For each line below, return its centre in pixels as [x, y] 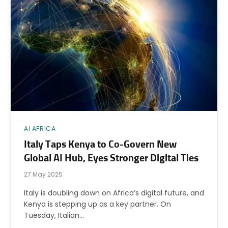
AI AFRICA [40, 129]
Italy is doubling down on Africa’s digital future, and [114, 193]
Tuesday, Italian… [54, 215]
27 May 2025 [43, 174]
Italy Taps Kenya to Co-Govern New [100, 145]
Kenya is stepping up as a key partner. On [97, 204]
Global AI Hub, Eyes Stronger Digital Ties [111, 158]
